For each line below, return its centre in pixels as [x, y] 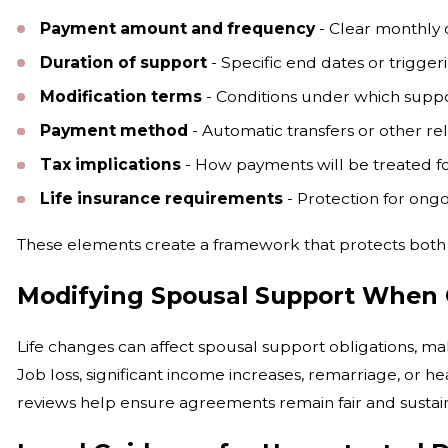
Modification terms [121, 96]
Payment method [114, 131]
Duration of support [124, 62]
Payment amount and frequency [178, 28]
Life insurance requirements [162, 199]
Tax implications [111, 165]
